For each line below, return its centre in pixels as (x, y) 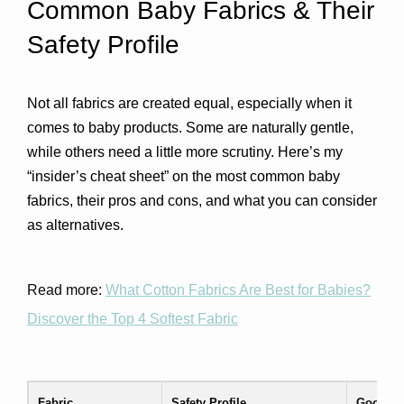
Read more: (66, 290)
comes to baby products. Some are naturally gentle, (190, 128)
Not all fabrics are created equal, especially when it (189, 103)
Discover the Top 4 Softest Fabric (133, 319)
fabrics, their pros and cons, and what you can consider (202, 201)
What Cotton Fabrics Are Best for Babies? (238, 290)
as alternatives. (75, 225)
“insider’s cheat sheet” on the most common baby (184, 176)
